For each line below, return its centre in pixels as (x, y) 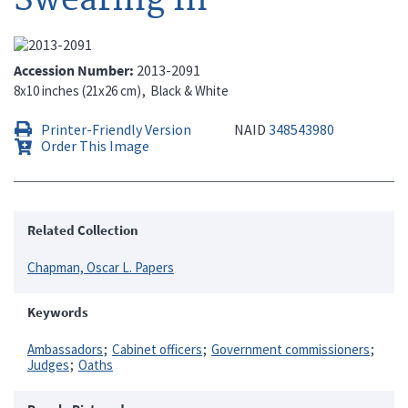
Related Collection (83, 229)
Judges (48, 364)
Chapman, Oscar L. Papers (101, 267)
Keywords (58, 311)
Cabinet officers (157, 349)
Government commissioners (291, 349)
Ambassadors (65, 349)
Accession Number (71, 70)
